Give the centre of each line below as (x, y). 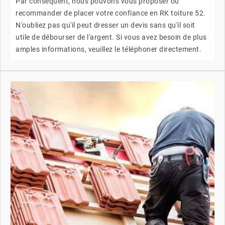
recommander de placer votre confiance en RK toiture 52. (111, 13)
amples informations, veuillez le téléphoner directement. (108, 49)
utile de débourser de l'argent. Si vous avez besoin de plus (111, 37)
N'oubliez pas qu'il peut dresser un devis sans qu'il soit (105, 25)
